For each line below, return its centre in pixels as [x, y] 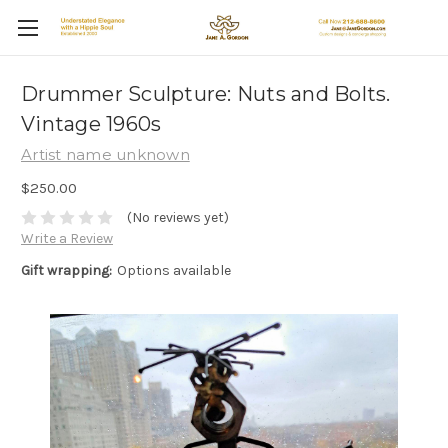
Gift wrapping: [66, 271]
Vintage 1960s [91, 124]
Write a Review [67, 239]
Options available [173, 271]
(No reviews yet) [177, 218]
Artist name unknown [105, 154]
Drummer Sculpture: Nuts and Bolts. [206, 94]
